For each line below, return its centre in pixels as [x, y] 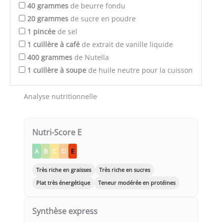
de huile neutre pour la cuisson [139, 70]
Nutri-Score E [57, 133]
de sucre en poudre [102, 19]
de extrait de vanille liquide [126, 45]
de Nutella [91, 57]
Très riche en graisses [64, 170]
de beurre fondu [97, 6]
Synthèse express [65, 211]
